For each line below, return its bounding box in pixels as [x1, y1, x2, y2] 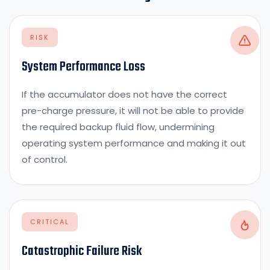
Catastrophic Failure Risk [22, 240, 142, 262]
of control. [22, 152, 67, 166]
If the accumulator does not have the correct [22, 87, 227, 101]
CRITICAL [30, 216, 69, 227]
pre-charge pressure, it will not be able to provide [22, 104, 244, 117]
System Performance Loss [22, 56, 145, 77]
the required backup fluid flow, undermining [22, 120, 215, 133]
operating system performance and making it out [22, 136, 246, 149]
